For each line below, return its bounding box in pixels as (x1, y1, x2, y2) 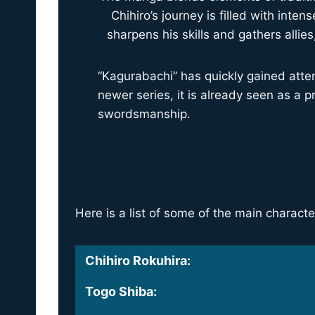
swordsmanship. (98, 107, 191, 121)
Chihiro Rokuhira (85, 253, 187, 268)
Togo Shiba (85, 284, 153, 299)
